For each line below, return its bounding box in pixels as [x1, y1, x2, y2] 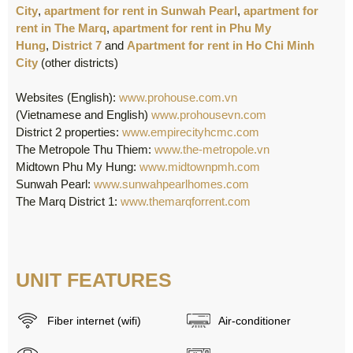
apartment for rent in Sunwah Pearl [44, 4, 237, 18]
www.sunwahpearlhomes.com [94, 177, 249, 191]
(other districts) [38, 56, 118, 70]
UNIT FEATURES [16, 269, 172, 292]
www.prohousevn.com [151, 108, 266, 122]
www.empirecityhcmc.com [122, 125, 259, 139]
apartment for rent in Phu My [113, 21, 271, 35]
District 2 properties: [16, 125, 122, 139]
